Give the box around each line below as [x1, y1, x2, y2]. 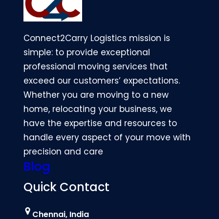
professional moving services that [23, 61, 168, 73]
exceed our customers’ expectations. [23, 75, 180, 87]
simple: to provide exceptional [23, 46, 150, 59]
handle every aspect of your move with [23, 131, 191, 144]
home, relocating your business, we [23, 103, 172, 115]
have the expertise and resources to [23, 117, 177, 130]
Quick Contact [23, 179, 109, 196]
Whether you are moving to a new [23, 89, 169, 101]
